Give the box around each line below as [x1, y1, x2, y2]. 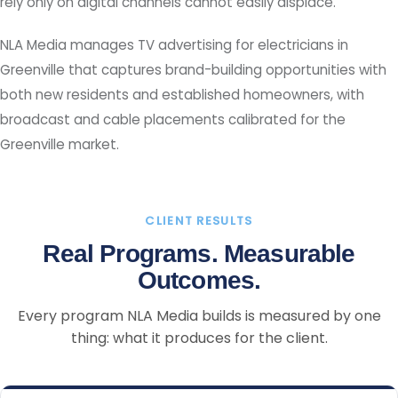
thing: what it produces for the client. [70, 327, 328, 348]
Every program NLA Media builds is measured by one [17, 305, 381, 326]
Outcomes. [137, 266, 261, 294]
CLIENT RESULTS [145, 211, 253, 229]
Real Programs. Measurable [43, 239, 355, 267]
